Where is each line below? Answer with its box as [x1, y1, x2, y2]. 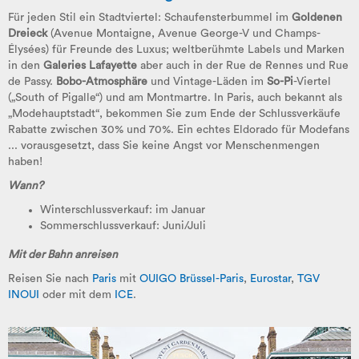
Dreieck [8, 28, 47, 39]
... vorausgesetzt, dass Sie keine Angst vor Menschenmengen [8, 140, 320, 151]
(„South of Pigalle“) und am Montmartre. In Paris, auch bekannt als [8, 92, 342, 103]
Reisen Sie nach [8, 273, 92, 284]
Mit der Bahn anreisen [8, 249, 118, 260]
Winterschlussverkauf [40, 204, 149, 216]
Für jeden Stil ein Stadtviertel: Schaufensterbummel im [8, 12, 292, 23]
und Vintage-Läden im [147, 76, 267, 87]
